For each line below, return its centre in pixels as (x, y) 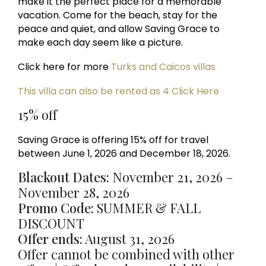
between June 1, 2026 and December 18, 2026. (124, 154)
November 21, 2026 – (172, 177)
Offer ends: (50, 239)
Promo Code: (56, 208)
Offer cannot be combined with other (126, 254)
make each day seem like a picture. (101, 43)
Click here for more (65, 67)
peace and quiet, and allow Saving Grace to (119, 29)
